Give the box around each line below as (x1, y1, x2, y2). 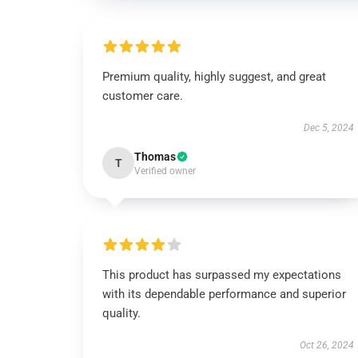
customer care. (102, 89, 183, 103)
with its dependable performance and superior (102, 287, 346, 301)
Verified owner (134, 165, 196, 177)
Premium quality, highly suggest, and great (102, 70, 326, 84)
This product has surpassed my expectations (102, 268, 341, 282)
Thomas (134, 150, 176, 163)
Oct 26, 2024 (299, 340, 354, 351)
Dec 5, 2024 (303, 122, 354, 133)
